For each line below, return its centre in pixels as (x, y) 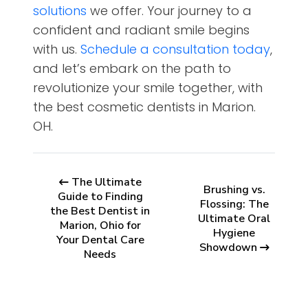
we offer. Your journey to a (169, 11)
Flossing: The (234, 204)
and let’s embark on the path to (132, 69)
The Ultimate (106, 183)
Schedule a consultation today (175, 49)
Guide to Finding (100, 197)
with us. (57, 49)
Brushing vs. (234, 189)
